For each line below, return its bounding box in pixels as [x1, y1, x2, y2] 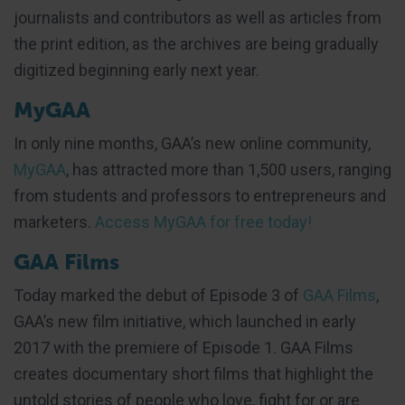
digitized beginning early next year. [14, 60, 259, 80]
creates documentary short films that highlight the [14, 363, 373, 383]
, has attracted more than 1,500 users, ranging [66, 159, 391, 179]
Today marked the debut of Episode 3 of [14, 285, 303, 305]
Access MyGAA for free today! [95, 212, 312, 231]
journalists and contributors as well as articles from [14, 7, 381, 27]
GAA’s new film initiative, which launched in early [14, 311, 356, 331]
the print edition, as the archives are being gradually [14, 33, 379, 53]
